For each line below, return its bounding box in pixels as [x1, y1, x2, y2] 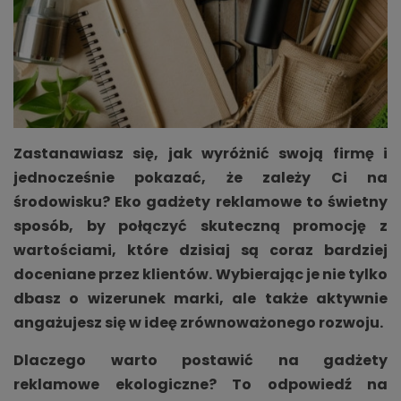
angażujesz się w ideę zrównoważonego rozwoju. [13, 311, 383, 333]
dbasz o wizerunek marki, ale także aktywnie [13, 287, 388, 309]
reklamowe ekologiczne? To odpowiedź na [13, 373, 388, 395]
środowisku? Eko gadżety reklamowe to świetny [13, 191, 388, 212]
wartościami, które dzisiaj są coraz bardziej [13, 239, 388, 260]
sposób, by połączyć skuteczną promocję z [13, 215, 388, 236]
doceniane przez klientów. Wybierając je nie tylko [13, 263, 388, 285]
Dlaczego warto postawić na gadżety [13, 349, 388, 371]
